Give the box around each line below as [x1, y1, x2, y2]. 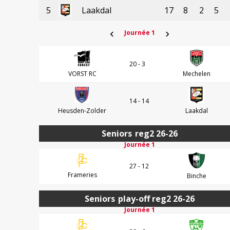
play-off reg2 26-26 [118, 193, 195, 204]
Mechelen [182, 69, 210, 78]
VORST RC [68, 69, 97, 78]
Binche [186, 171, 206, 180]
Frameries [67, 170, 97, 179]
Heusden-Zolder [58, 106, 106, 115]
